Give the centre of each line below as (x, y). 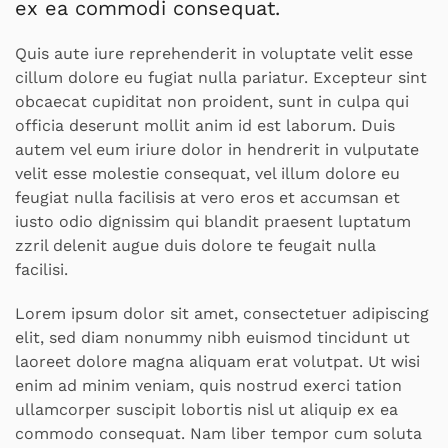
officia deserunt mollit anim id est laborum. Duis (205, 125)
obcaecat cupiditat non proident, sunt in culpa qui (212, 101)
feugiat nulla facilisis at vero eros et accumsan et (207, 197)
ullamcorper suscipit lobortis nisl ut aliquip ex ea (206, 409)
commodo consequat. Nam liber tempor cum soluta (218, 433)
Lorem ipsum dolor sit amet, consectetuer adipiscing (222, 313)
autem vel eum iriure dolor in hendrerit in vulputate (217, 149)
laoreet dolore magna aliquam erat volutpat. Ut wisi (217, 361)
